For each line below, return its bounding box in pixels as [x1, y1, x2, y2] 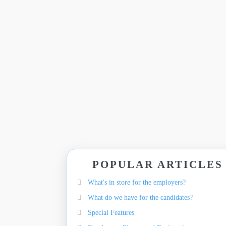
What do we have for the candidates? [88, 194, 193, 201]
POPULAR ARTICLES [92, 158, 223, 171]
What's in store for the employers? [88, 179, 186, 186]
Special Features [88, 209, 134, 216]
